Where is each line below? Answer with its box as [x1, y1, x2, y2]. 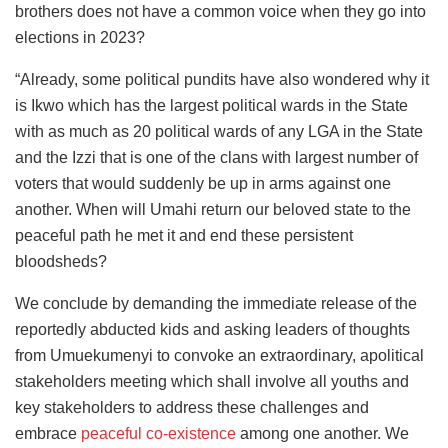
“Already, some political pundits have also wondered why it [15, 70, 429, 88]
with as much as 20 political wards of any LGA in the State [15, 122, 423, 140]
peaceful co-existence [81, 424, 236, 442]
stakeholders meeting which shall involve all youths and [15, 372, 409, 390]
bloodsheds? [15, 252, 107, 270]
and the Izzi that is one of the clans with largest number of [15, 148, 418, 166]
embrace [15, 424, 81, 442]
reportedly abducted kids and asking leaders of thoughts [15, 320, 410, 338]
